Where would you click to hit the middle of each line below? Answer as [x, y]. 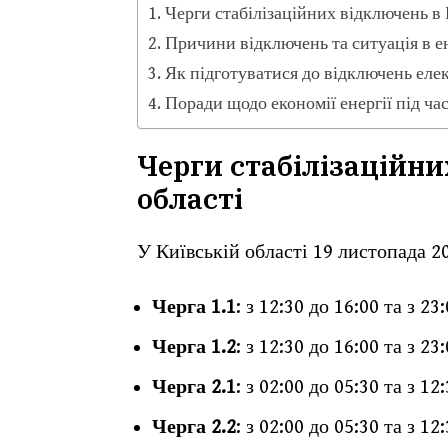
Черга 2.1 [194, 387]
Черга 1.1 [194, 307]
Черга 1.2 [194, 347]
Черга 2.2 [194, 427]
